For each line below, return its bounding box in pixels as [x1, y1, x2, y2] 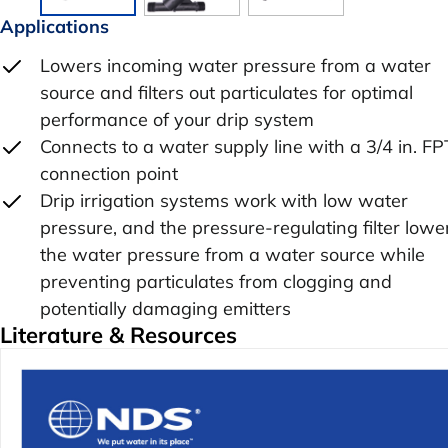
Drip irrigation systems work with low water [40, 188, 408, 212]
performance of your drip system [40, 107, 314, 131]
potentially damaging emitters [40, 296, 291, 320]
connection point [40, 161, 178, 185]
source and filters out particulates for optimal [40, 80, 413, 104]
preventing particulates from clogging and [40, 269, 392, 293]
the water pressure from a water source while [40, 242, 425, 266]
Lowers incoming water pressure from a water [40, 53, 431, 77]
